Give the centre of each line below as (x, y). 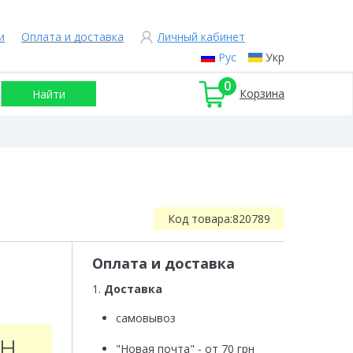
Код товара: (200, 219)
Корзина (262, 93)
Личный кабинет (201, 37)
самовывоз (145, 318)
